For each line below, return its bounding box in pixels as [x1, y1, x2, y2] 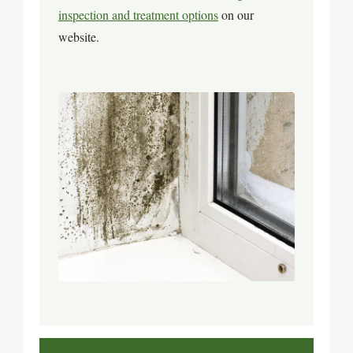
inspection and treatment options [58, 6, 218, 23]
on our [218, 6, 254, 23]
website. [58, 28, 99, 45]
